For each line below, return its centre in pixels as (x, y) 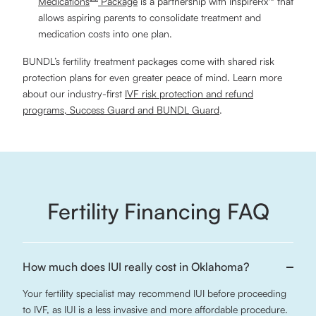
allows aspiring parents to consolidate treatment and (150, 17)
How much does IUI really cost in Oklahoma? (136, 267)
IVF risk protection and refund (189, 93)
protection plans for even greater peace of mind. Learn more (152, 77)
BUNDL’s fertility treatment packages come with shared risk (148, 61)
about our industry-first (74, 93)
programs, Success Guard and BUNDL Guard (121, 110)
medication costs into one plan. (105, 34)
